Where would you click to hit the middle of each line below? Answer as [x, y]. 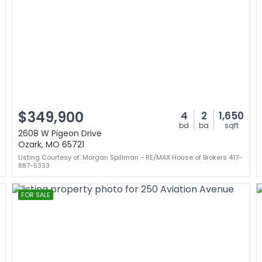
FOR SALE [36, 195]
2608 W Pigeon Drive [60, 133]
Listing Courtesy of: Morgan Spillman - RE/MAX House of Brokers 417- [130, 157]
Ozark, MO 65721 [51, 144]
